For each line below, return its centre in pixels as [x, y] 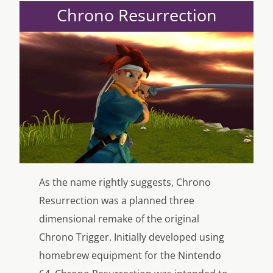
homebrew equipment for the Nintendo [130, 255]
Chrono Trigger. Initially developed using [132, 237]
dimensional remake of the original [119, 218]
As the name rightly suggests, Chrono [125, 182]
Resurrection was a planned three [117, 200]
